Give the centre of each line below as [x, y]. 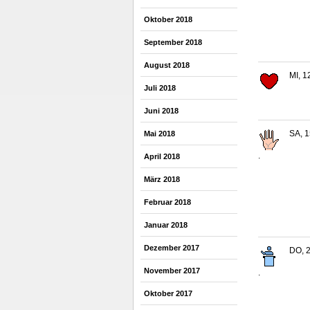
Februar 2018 [167, 202]
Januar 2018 [166, 225]
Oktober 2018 [168, 19]
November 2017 [172, 271]
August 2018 [167, 65]
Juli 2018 [160, 88]
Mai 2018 [159, 134]
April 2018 [162, 156]
